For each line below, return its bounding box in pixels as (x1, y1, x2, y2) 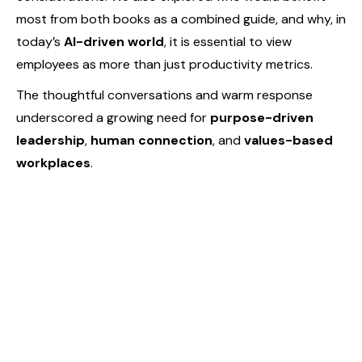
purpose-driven (210, 108, 314, 126)
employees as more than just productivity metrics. (16, 55, 313, 73)
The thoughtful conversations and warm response (16, 86, 313, 103)
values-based (244, 131, 333, 149)
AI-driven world (64, 32, 164, 50)
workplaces (16, 154, 90, 171)
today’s (16, 32, 64, 50)
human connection (90, 131, 213, 149)
